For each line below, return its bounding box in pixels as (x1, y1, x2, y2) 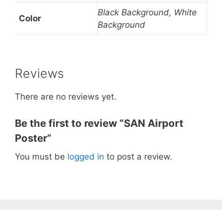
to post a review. (104, 151, 172, 162)
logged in (67, 151, 104, 162)
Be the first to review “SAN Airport (15, 116, 183, 129)
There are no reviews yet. (15, 92, 116, 102)
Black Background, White (98, 7, 197, 17)
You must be (15, 151, 67, 162)
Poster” (15, 131, 52, 144)
